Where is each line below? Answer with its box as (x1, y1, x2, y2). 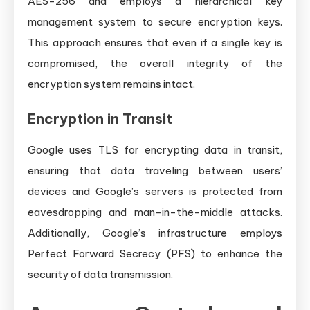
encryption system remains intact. (28, 77, 195, 91)
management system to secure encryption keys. (28, 15, 282, 28)
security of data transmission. (28, 267, 173, 281)
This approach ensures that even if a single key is (28, 35, 282, 49)
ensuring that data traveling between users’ (28, 163, 282, 177)
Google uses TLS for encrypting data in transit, (28, 143, 282, 156)
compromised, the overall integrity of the (28, 56, 282, 70)
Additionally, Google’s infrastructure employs (28, 226, 282, 239)
